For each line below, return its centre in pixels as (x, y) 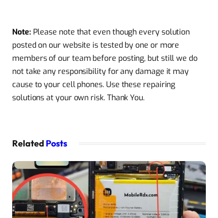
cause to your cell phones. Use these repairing (94, 84)
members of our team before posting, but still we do (105, 58)
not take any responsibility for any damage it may (101, 71)
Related (29, 144)
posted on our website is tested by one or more (96, 45)
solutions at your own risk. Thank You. (78, 97)
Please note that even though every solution (110, 32)
